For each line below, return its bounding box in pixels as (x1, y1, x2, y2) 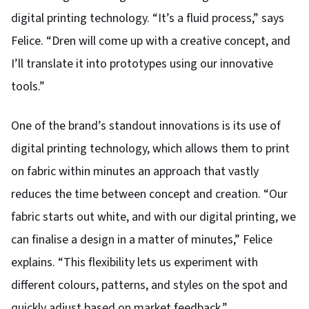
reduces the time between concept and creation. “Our (11, 185, 288, 203)
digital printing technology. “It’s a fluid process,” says (11, 9, 284, 27)
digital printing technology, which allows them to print (11, 139, 290, 157)
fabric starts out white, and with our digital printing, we (11, 208, 296, 226)
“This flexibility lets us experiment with (58, 253, 258, 271)
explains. (11, 253, 58, 271)
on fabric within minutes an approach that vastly (11, 162, 259, 180)
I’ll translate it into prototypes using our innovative (11, 54, 273, 72)
